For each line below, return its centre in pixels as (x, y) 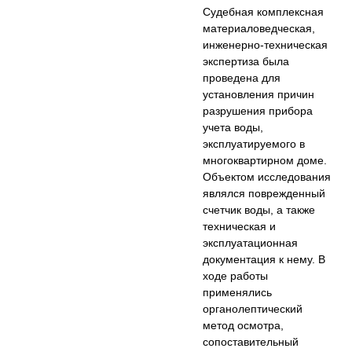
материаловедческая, (259, 29)
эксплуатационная (251, 243)
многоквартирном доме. (265, 161)
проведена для (242, 78)
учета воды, (233, 128)
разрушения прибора (258, 111)
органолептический (253, 309)
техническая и (240, 227)
